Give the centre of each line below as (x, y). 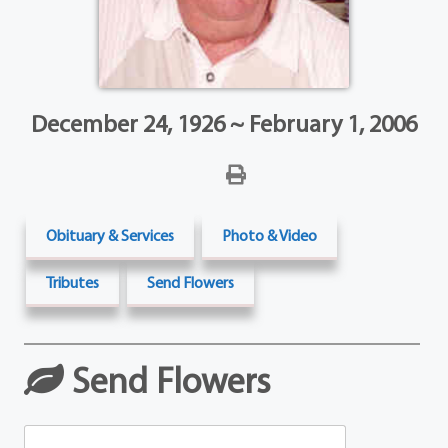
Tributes (73, 282)
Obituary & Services (110, 235)
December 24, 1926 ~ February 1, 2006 (224, 123)
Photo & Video (270, 235)
